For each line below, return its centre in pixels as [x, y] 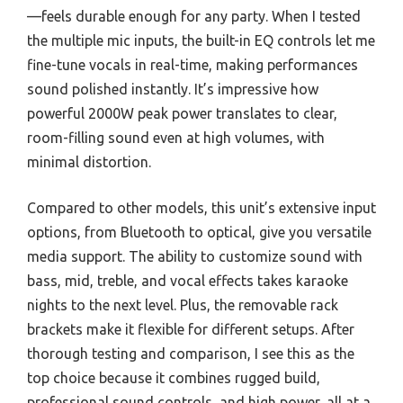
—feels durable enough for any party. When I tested [194, 16]
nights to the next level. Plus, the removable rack [183, 304]
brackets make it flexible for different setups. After [191, 329]
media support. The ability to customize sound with [195, 256]
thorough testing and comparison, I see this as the [191, 353]
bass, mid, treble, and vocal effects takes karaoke [188, 280]
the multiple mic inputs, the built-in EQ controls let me [201, 40]
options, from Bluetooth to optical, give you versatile [199, 232]
